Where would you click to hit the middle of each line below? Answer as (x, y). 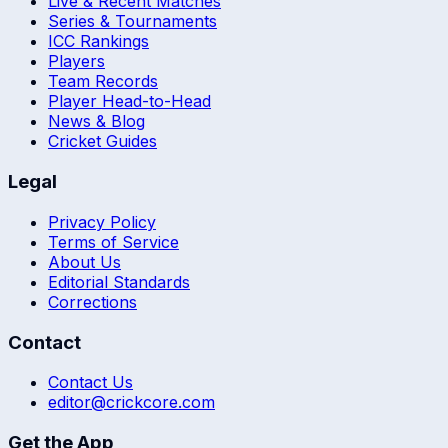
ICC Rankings (98, 41)
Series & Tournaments (132, 21)
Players (76, 61)
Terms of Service (113, 241)
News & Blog (96, 121)
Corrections (92, 301)
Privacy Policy (102, 221)
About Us (84, 261)
